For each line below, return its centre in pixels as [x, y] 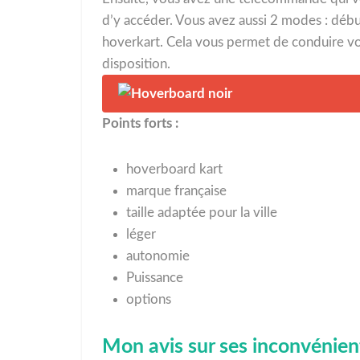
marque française [176, 191]
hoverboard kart [174, 170]
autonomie [158, 256]
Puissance [155, 278]
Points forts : [140, 124]
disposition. [136, 64]
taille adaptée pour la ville [202, 213]
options [149, 300]
